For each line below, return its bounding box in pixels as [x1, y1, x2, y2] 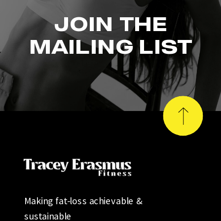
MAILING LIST [29, 34, 192, 59]
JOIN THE [54, 11, 168, 36]
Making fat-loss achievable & [24, 194, 143, 207]
